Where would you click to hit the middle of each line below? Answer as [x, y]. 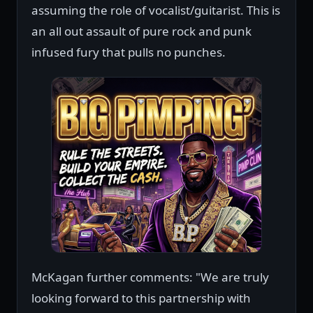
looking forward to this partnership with [141, 298]
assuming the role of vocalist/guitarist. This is [156, 10]
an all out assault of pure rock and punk [141, 31]
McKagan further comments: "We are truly [150, 277]
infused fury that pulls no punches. [129, 52]
